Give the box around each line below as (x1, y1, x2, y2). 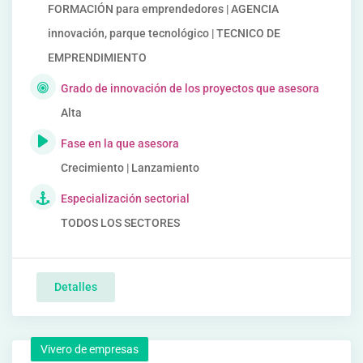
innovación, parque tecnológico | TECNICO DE (48, 27, 281, 40)
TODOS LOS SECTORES (61, 216, 180, 229)
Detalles (54, 280, 97, 293)
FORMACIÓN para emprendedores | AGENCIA (48, 2, 280, 15)
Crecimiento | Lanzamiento (61, 161, 199, 174)
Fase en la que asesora (61, 137, 179, 150)
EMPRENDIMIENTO (48, 51, 147, 64)
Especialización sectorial (61, 192, 190, 205)
